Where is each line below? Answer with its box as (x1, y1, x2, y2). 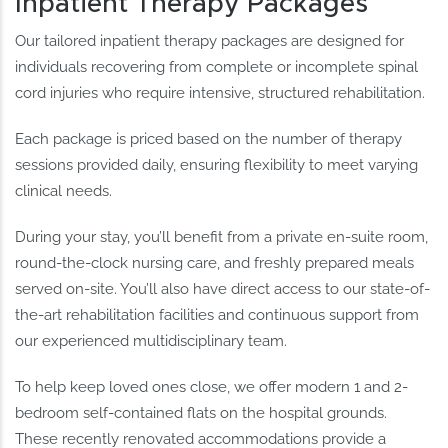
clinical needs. (15, 181, 113, 200)
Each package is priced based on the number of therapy (15, 129, 403, 148)
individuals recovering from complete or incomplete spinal (15, 57, 419, 76)
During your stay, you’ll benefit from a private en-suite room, (15, 227, 429, 246)
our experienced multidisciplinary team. (15, 331, 288, 350)
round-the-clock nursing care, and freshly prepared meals (15, 253, 415, 272)
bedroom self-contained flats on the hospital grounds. (15, 403, 388, 422)
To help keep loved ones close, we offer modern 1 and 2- (15, 377, 409, 396)
